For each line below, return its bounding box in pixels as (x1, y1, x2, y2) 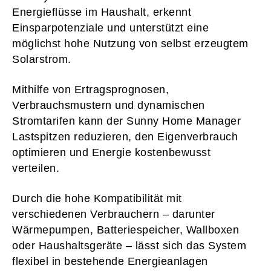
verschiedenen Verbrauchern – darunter (12, 207, 215, 220)
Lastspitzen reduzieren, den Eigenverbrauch (12, 130, 238, 143)
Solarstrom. (12, 53, 71, 65)
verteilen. (12, 162, 59, 174)
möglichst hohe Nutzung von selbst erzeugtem (12, 37, 249, 50)
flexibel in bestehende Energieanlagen (12, 255, 208, 267)
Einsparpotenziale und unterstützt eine (12, 21, 209, 34)
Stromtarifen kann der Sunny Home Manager (12, 114, 241, 127)
